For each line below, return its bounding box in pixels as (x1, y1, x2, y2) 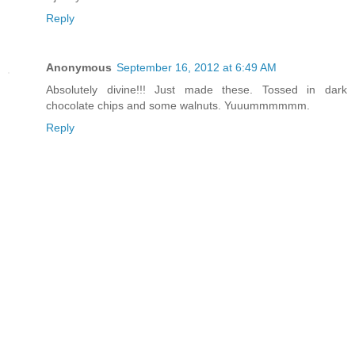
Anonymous (46, 61, 112, 74)
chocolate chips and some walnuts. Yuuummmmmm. (46, 99, 310, 113)
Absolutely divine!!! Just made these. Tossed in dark (46, 83, 347, 97)
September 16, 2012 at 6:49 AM (116, 61, 277, 74)
